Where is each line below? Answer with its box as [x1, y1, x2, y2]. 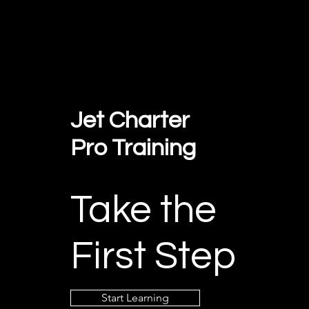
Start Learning [101, 291, 170, 304]
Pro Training [70, 136, 201, 160]
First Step [70, 237, 237, 277]
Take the [70, 190, 217, 230]
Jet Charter [70, 108, 190, 132]
